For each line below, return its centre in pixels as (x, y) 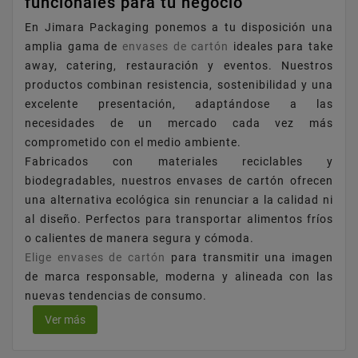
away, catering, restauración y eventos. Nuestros (179, 65)
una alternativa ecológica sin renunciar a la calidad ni (179, 199)
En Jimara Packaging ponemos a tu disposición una (179, 27)
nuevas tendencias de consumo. (116, 295)
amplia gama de (74, 46)
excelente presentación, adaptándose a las (179, 103)
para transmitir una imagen (250, 257)
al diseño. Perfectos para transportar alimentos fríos (179, 219)
